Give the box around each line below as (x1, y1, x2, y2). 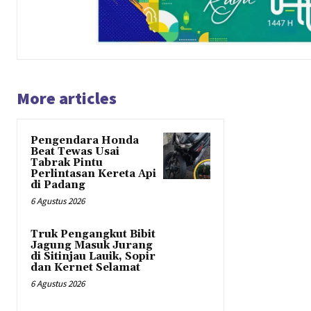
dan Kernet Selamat (31, 260, 140, 274)
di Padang (31, 178, 85, 192)
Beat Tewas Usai (31, 144, 119, 158)
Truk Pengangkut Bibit (31, 227, 155, 241)
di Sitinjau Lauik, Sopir (31, 249, 155, 263)
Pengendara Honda (31, 133, 139, 147)
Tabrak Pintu (31, 155, 103, 169)
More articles (17, 87, 117, 109)
